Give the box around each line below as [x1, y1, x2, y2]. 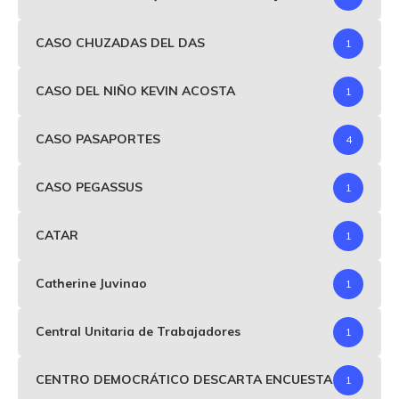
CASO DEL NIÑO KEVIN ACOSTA [36, 83, 235, 100]
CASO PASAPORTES [36, 131, 160, 148]
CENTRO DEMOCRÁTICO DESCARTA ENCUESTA [36, 371, 332, 388]
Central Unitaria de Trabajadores [36, 323, 240, 340]
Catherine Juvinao [36, 275, 147, 292]
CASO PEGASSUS [36, 179, 142, 196]
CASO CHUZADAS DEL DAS [36, 35, 205, 52]
